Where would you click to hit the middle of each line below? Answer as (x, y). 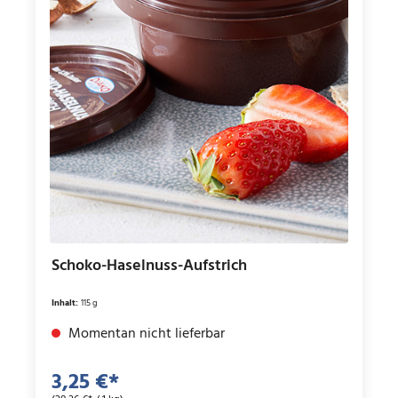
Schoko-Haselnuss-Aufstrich (149, 266)
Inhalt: (66, 302)
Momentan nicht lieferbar (145, 334)
